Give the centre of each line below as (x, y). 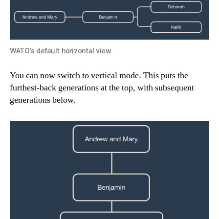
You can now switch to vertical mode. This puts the (99, 76)
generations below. (43, 100)
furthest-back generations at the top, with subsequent (102, 88)
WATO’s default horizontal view (61, 51)
